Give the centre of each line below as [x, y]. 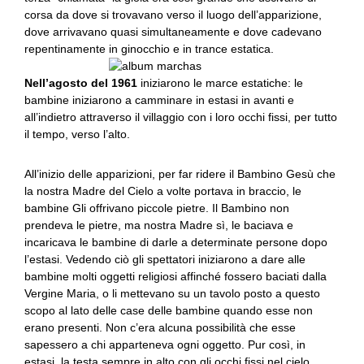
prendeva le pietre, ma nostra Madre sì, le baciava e [159, 225]
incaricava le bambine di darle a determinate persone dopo [176, 242]
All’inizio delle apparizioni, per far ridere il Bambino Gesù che [180, 174]
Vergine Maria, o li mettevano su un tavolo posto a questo [172, 293]
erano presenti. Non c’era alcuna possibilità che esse [160, 327]
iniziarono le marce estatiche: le [220, 83]
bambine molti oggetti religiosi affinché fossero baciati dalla [175, 276]
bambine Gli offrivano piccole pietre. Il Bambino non [157, 208]
